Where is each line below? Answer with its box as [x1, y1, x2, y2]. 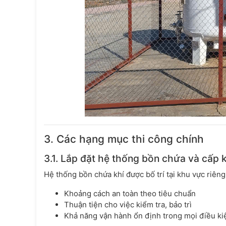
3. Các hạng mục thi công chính [44, 133, 204, 146]
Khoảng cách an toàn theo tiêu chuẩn [64, 189, 196, 199]
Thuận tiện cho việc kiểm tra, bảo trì [64, 200, 192, 210]
